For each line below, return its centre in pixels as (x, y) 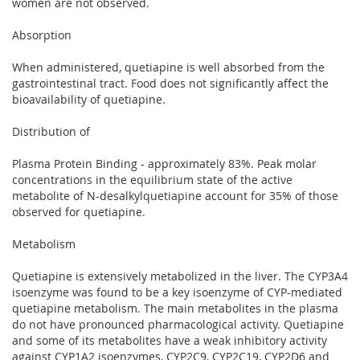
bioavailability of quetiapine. (89, 99)
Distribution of (51, 131)
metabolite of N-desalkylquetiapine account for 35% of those (175, 195)
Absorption (42, 35)
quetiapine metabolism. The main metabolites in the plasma (175, 308)
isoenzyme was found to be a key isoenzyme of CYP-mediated (177, 292)
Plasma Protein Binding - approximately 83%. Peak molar (164, 163)
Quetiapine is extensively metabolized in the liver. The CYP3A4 (180, 276)
